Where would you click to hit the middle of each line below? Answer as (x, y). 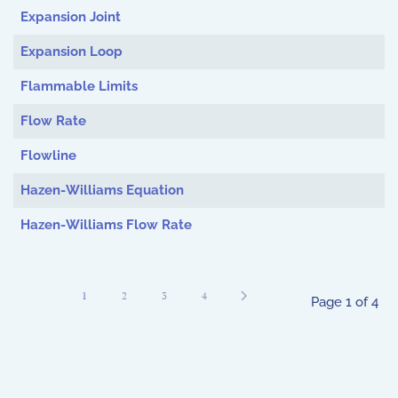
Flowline (48, 155)
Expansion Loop (71, 52)
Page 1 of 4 (344, 302)
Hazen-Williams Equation (102, 190)
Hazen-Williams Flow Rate (106, 225)
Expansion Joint (70, 17)
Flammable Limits (79, 86)
